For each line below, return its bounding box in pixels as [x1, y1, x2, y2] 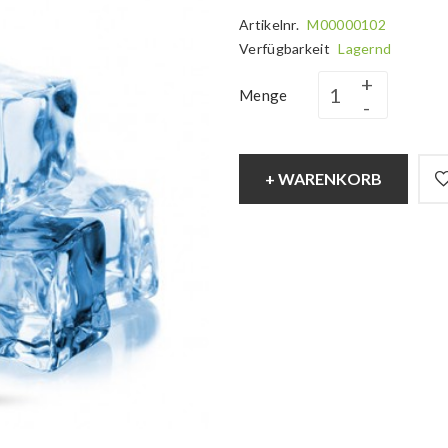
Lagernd [338, 40, 392, 57]
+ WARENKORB [265, 169, 382, 188]
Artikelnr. [239, 16, 303, 33]
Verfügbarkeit [239, 40, 334, 57]
